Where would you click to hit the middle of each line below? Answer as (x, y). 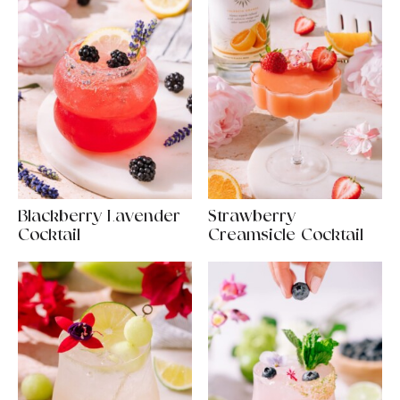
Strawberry (251, 217)
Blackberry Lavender (99, 217)
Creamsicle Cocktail (285, 236)
